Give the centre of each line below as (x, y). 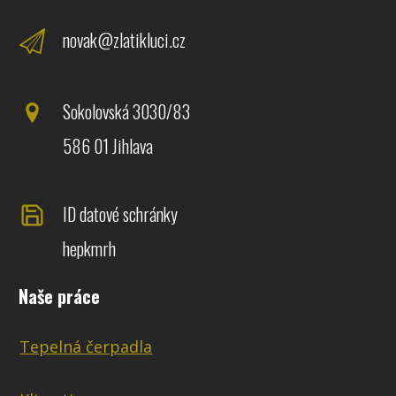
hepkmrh (90, 249)
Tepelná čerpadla (86, 347)
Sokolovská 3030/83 (127, 112)
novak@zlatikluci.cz (125, 39)
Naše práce (60, 297)
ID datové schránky (121, 214)
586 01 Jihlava (108, 146)
